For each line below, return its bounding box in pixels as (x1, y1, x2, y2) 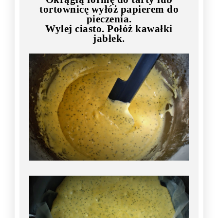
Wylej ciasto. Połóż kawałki (45, 23, 173, 35)
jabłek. (93, 33, 125, 45)
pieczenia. (86, 13, 132, 25)
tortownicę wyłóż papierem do (39, 3, 179, 16)
